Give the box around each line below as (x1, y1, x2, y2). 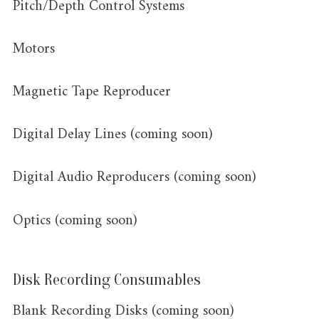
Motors (12, 36, 59, 62)
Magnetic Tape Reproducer (12, 78, 175, 105)
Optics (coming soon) (12, 207, 141, 234)
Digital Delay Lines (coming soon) (12, 122, 216, 148)
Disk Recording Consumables (12, 270, 201, 289)
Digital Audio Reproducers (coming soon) (12, 164, 260, 191)
